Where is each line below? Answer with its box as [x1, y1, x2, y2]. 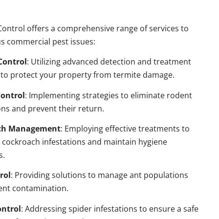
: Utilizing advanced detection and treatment [27, 56, 192, 67]
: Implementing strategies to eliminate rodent [25, 89, 193, 101]
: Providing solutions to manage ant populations [11, 170, 189, 181]
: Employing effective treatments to [61, 123, 190, 134]
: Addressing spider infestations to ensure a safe [21, 203, 199, 214]
